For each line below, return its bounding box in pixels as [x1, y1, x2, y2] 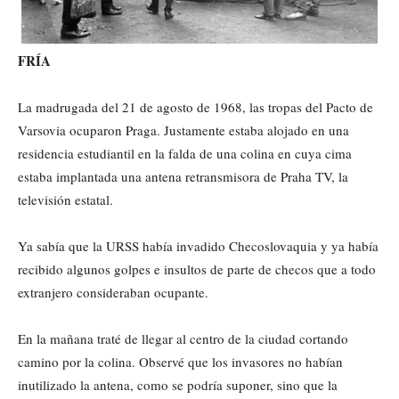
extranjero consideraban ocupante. [18, 282, 208, 301]
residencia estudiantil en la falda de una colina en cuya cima [18, 143, 352, 162]
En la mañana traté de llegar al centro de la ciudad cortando [18, 329, 348, 347]
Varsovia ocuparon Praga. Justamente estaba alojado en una [18, 120, 349, 139]
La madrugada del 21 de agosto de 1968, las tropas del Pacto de [18, 97, 373, 116]
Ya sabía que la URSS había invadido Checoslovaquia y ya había [18, 236, 379, 255]
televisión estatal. [18, 190, 113, 208]
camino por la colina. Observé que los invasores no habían [18, 352, 343, 370]
